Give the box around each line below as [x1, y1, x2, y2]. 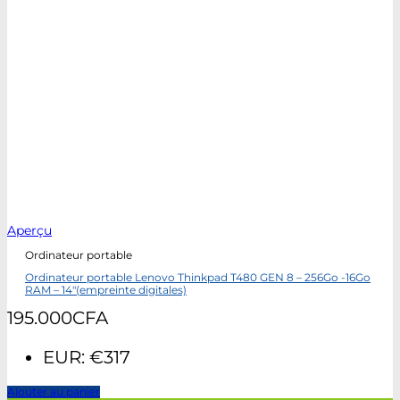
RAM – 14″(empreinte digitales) [25, 284, 187, 297]
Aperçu [7, 222, 52, 239]
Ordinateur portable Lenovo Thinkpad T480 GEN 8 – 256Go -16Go [25, 271, 371, 285]
